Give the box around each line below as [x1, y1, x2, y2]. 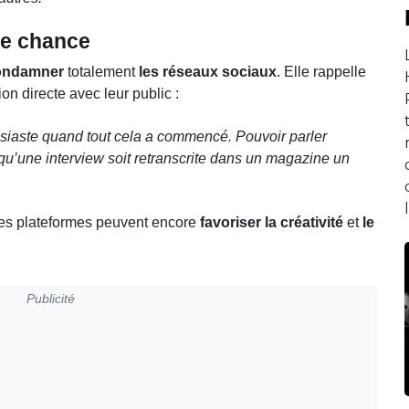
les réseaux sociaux [139, 63, 277, 79]
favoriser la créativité [200, 214, 343, 230]
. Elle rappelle [277, 63, 366, 79]
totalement [64, 63, 139, 79]
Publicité [26, 291, 75, 306]
